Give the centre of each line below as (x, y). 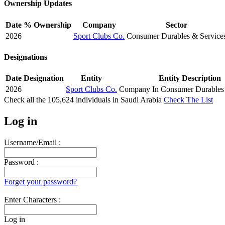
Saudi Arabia (142, 100)
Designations (26, 57)
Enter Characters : (32, 199)
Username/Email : (32, 142)
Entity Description (190, 78)
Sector (177, 25)
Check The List (188, 100)
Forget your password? (40, 181)
